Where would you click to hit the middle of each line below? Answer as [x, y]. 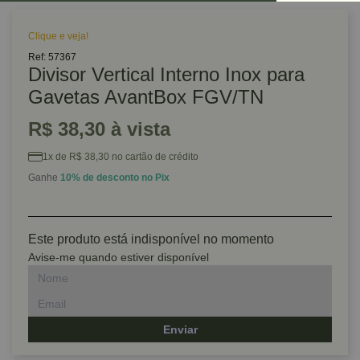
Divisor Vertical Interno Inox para [166, 74]
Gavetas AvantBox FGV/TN [146, 97]
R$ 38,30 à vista [99, 129]
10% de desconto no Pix [115, 178]
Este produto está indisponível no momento [151, 239]
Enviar [180, 329]
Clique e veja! [58, 36]
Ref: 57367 [52, 57]
